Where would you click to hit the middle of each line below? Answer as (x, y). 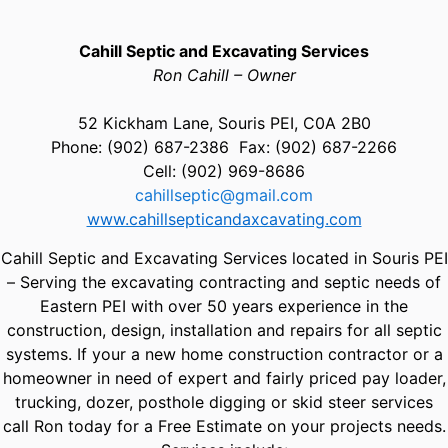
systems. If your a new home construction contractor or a (224, 354)
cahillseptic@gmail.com (224, 195)
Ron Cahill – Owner (224, 75)
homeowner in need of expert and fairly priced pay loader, (224, 378)
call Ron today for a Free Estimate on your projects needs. (224, 426)
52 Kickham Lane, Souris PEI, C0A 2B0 (224, 123)
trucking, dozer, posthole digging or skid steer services (224, 402)
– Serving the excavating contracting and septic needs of (224, 282)
